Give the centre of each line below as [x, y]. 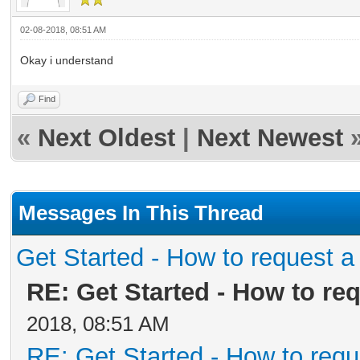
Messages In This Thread [141, 213]
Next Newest [270, 138]
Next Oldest [106, 138]
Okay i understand [67, 60]
